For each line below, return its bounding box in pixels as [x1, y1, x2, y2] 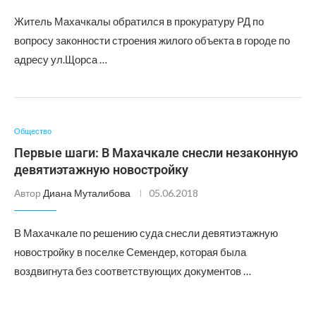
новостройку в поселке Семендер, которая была [14, 245, 246, 258]
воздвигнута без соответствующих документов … [14, 265, 251, 277]
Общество [14, 126, 51, 135]
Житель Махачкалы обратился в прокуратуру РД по [14, 15, 264, 28]
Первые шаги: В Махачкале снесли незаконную [14, 145, 298, 160]
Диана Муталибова [43, 187, 130, 199]
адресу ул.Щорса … [14, 53, 107, 66]
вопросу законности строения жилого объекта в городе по [14, 34, 290, 47]
